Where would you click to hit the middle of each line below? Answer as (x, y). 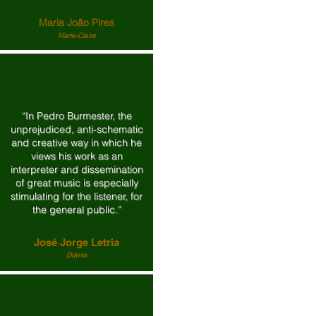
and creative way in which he (77, 142)
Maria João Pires (77, 23)
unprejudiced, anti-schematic (77, 129)
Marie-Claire (77, 36)
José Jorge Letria (77, 242)
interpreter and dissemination (77, 169)
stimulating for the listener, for (77, 196)
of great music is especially (77, 183)
